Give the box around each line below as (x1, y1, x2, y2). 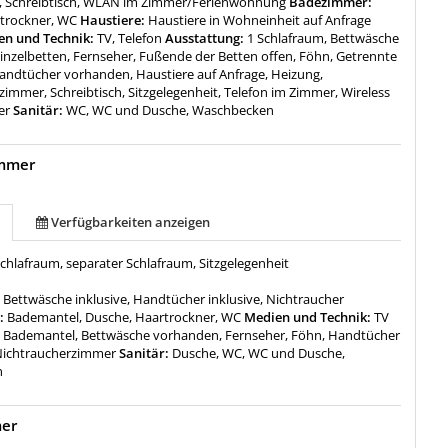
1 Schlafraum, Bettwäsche (247, 28, 400, 47)
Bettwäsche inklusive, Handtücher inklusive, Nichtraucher (3, 289, 345, 308)
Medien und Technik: (241, 307, 375, 326)
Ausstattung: (162, 28, 248, 47)
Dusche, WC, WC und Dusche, (172, 343, 346, 362)
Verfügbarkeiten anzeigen (51, 212, 211, 231)
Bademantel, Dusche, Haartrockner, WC (7, 307, 242, 326)
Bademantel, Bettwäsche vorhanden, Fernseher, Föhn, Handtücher (3, 325, 401, 344)
